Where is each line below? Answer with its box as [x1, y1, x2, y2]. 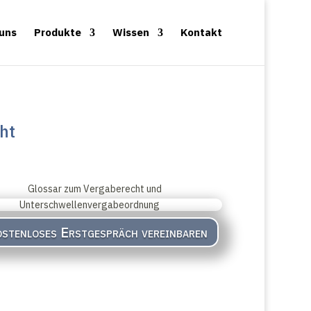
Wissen [112, 26, 150, 39]
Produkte [34, 26, 82, 39]
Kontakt [180, 26, 223, 39]
